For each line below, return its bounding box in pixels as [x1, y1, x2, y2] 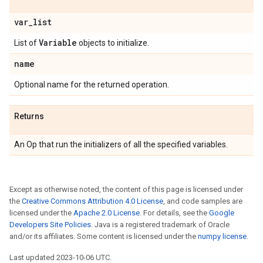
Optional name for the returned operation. [14, 80, 169, 89]
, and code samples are [163, 197, 242, 205]
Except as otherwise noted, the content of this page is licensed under [9, 185, 243, 194]
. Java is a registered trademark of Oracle [91, 220, 230, 229]
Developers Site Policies [9, 220, 91, 229]
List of [14, 38, 39, 48]
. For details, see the [140, 208, 209, 217]
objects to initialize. [77, 38, 149, 48]
